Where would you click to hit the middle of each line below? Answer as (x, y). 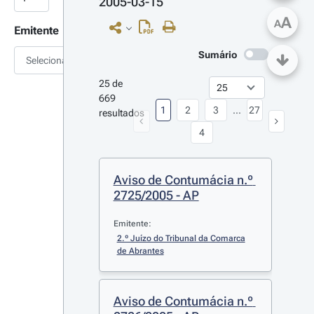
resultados (121, 113)
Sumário (218, 55)
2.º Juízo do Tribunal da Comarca (181, 238)
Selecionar (48, 60)
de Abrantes (140, 251)
